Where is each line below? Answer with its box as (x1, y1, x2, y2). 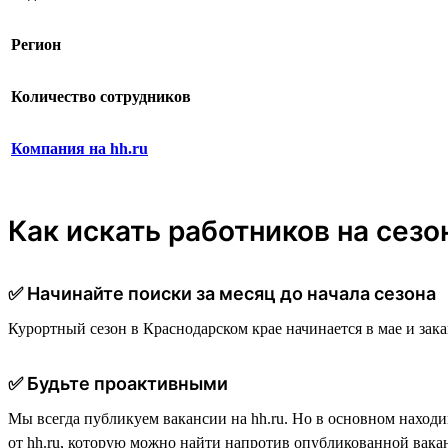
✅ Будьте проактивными (8, 372, 228, 394)
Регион (11, 35, 61, 53)
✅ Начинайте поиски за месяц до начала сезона (8, 282, 436, 304)
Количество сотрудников (11, 87, 191, 105)
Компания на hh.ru (11, 139, 148, 157)
